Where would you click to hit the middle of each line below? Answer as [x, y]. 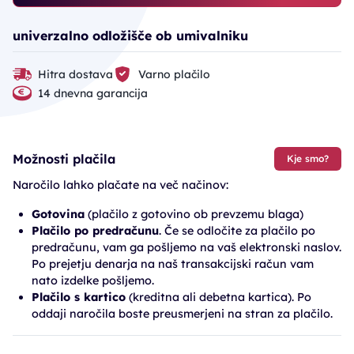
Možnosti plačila [64, 158]
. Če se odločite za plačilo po [237, 231]
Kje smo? [308, 158]
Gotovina [58, 214]
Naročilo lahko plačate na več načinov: [121, 185]
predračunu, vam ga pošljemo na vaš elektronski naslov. [186, 247]
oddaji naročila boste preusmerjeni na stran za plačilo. [182, 314]
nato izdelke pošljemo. [93, 281]
